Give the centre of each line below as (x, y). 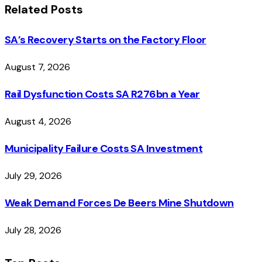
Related (28, 10)
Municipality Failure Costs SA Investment (104, 148)
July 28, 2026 (33, 230)
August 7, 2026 (37, 67)
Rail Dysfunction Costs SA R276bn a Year (102, 94)
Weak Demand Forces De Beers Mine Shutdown (119, 203)
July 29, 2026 (33, 175)
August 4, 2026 (38, 121)
